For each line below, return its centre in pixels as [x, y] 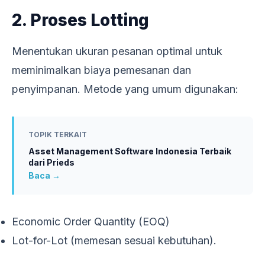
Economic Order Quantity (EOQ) [91, 221]
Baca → [44, 175]
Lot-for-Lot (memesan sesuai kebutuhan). [114, 240]
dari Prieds [51, 162]
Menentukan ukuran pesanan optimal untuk [117, 51]
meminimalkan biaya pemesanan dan [101, 70]
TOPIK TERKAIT [58, 134]
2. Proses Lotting [80, 20]
